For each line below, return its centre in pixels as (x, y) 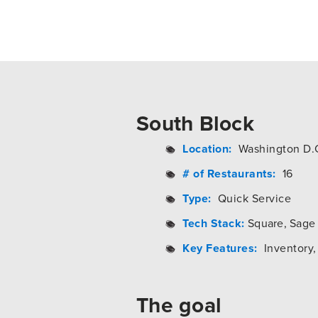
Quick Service (251, 198)
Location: (207, 148)
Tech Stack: (214, 223)
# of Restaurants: (229, 173)
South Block (195, 123)
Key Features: (220, 248)
